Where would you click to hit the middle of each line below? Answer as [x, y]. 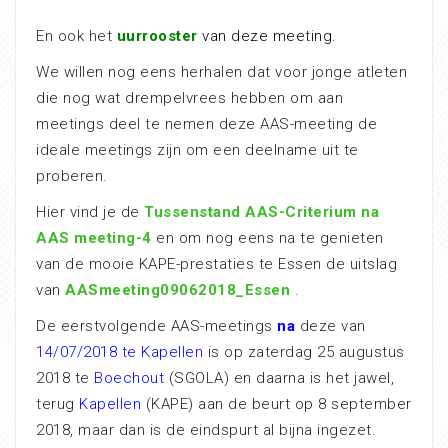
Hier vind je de [90, 211]
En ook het [76, 35]
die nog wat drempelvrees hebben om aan [189, 97]
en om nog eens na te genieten [267, 237]
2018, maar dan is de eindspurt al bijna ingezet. [206, 429]
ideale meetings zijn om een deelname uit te [197, 149]
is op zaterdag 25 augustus [304, 351]
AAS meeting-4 [94, 237]
